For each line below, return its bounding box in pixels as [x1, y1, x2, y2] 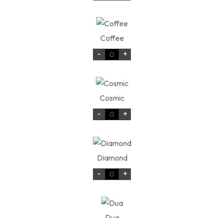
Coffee [100, 33, 124, 43]
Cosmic [99, 93, 125, 103]
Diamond [96, 153, 127, 163]
